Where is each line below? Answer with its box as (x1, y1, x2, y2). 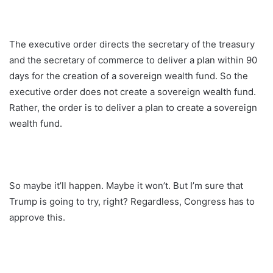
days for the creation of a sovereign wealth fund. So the (9, 69, 248, 82)
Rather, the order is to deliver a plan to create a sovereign (9, 101, 257, 113)
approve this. (9, 211, 65, 223)
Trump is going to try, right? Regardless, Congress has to (9, 195, 255, 207)
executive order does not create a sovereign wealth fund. (9, 85, 256, 97)
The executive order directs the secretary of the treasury (9, 38, 255, 50)
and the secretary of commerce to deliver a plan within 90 (9, 54, 257, 66)
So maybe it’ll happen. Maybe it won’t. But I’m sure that (9, 179, 243, 191)
